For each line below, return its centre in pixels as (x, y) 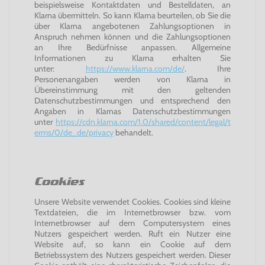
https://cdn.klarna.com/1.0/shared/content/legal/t (143, 122)
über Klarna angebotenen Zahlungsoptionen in (132, 26)
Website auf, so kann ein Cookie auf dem (132, 244)
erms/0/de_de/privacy (74, 132)
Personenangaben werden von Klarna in (132, 79)
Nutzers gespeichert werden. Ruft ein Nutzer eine (132, 234)
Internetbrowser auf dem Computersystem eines (132, 223)
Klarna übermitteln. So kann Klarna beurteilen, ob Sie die (132, 15)
